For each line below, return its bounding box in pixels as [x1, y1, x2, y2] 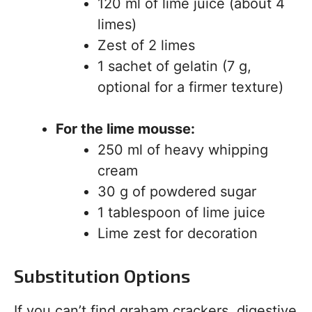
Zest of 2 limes [97, 37, 195, 54]
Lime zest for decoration [97, 225, 258, 242]
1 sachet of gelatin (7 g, [97, 58, 251, 75]
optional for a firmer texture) [97, 79, 283, 96]
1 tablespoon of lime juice [97, 204, 265, 221]
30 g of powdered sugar [97, 183, 256, 201]
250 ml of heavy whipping [97, 141, 268, 159]
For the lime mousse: [56, 120, 195, 138]
